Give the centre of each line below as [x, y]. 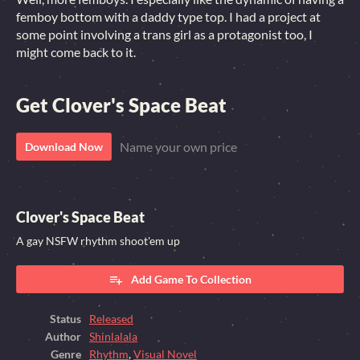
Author [63, 337]
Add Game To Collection [191, 279]
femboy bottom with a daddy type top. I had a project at [168, 16]
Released [111, 319]
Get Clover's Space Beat [121, 105]
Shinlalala [113, 337]
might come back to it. [77, 52]
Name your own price [178, 147]
